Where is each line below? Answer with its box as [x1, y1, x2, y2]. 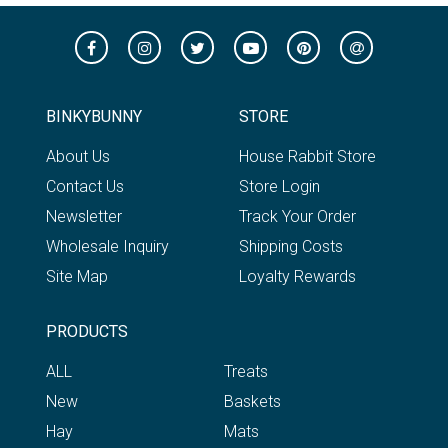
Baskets [224, 392, 281, 412]
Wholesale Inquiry [46, 237, 170, 257]
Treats [224, 362, 268, 382]
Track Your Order [239, 207, 356, 227]
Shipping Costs [239, 237, 343, 257]
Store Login [239, 177, 320, 197]
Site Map [46, 267, 109, 287]
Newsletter [46, 207, 123, 227]
